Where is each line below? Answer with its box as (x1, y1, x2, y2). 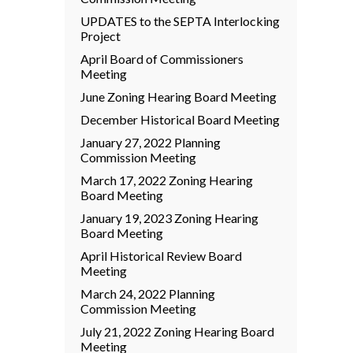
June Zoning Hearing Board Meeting (80, 89, 277, 104)
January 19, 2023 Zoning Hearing (80, 210, 258, 225)
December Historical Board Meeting (80, 112, 280, 127)
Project (80, 28, 121, 43)
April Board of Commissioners (80, 51, 243, 66)
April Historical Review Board (80, 248, 242, 263)
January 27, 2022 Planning (80, 135, 221, 150)
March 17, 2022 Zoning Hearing (80, 173, 253, 188)
